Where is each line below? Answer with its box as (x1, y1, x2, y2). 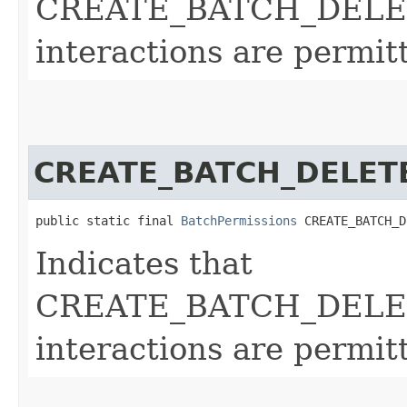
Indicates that (35, 244, 253, 282)
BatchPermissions (181, 213, 297, 228)
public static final (35, 213, 181, 228)
